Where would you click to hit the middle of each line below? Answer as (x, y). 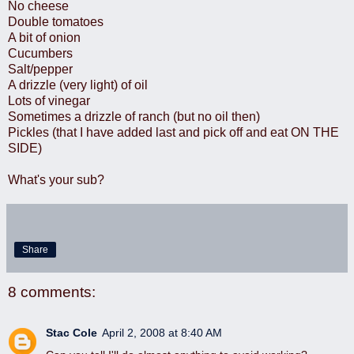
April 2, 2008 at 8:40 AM (162, 333)
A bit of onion (44, 37)
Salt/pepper (40, 69)
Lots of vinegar (49, 100)
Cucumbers (40, 53)
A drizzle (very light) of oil (78, 85)
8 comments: (52, 292)
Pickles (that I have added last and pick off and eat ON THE (173, 132)
